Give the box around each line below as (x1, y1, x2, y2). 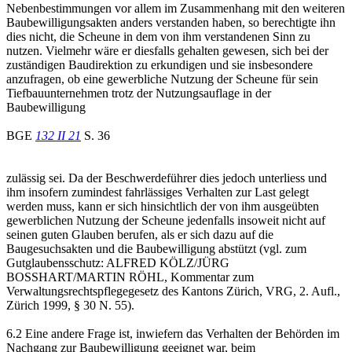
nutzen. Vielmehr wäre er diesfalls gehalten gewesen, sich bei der (6, 43, 328, 57)
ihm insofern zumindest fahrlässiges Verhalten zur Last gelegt (6, 185, 309, 199)
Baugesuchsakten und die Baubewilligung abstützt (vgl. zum (6, 241, 306, 255)
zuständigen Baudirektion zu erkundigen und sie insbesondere (6, 57, 313, 71)
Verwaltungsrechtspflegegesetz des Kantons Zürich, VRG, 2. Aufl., (6, 284, 340, 298)
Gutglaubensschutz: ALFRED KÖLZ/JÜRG (6, 255, 229, 269)
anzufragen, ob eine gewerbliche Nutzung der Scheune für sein (6, 71, 318, 86)
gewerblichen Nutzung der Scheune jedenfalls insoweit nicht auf (6, 213, 325, 227)
